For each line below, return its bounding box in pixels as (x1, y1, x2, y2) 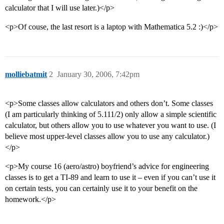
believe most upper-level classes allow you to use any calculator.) (5, 132, 209, 141)
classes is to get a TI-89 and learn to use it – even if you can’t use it (5, 173, 215, 182)
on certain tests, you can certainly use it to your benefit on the (5, 184, 197, 193)
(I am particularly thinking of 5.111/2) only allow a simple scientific (5, 110, 216, 119)
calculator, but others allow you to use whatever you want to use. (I (5, 121, 216, 130)
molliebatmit (5, 70, 47, 79)
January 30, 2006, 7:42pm (57, 70, 139, 79)
